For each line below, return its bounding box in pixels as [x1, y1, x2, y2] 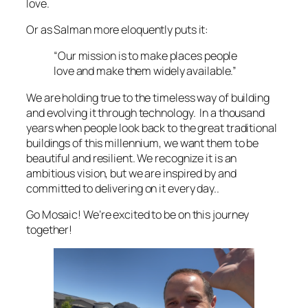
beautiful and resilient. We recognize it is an [26, 150, 237, 166]
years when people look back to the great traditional [26, 120, 277, 135]
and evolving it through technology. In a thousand [26, 104, 265, 120]
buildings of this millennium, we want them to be [26, 135, 259, 151]
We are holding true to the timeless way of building [26, 89, 269, 105]
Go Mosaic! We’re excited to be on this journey [26, 206, 250, 222]
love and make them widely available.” [54, 63, 237, 79]
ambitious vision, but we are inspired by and [26, 165, 236, 181]
